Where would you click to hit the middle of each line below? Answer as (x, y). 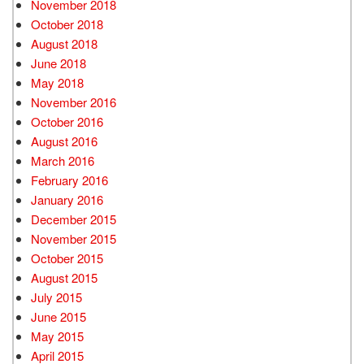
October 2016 (67, 122)
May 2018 (57, 83)
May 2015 (57, 336)
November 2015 (74, 239)
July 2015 (56, 297)
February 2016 (69, 180)
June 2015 (58, 317)
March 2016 (63, 161)
